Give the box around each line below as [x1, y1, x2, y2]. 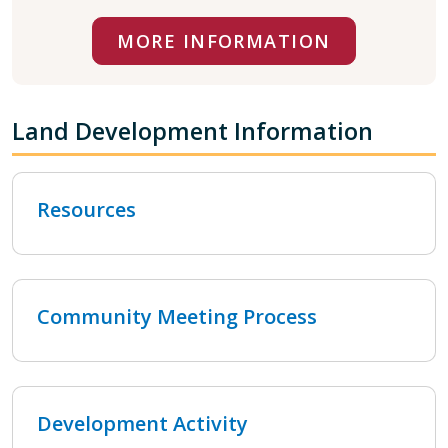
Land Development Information [12, 114, 373, 147]
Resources [37, 195, 136, 223]
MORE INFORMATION [117, 28, 331, 53]
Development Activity [37, 409, 248, 437]
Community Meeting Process [37, 302, 317, 330]
